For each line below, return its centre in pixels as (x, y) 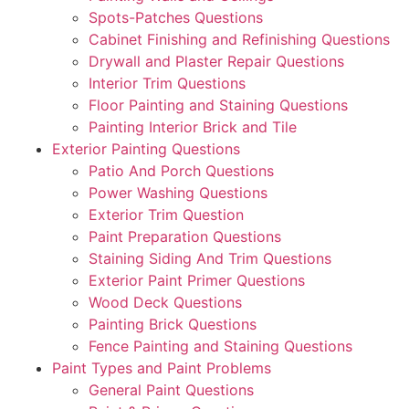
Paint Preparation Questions (185, 236)
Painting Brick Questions (173, 324)
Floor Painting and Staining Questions (218, 105)
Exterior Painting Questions (146, 148)
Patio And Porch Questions (181, 170)
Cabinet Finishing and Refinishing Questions (239, 39)
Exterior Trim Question (166, 214)
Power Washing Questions (178, 192)
